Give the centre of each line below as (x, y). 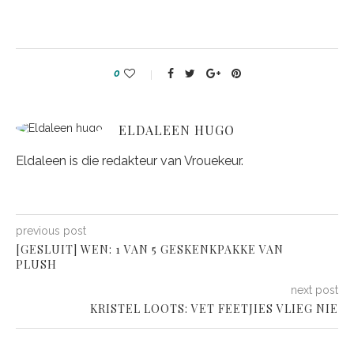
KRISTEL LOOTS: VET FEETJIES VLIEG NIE (214, 309)
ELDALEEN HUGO (177, 130)
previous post (51, 231)
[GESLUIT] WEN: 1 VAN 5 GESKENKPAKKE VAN (150, 249)
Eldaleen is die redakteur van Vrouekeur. (130, 161)
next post (314, 290)
